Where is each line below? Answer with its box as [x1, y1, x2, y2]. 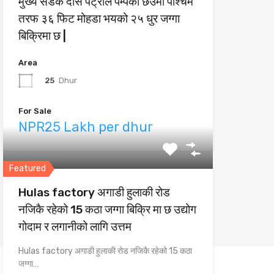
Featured [9, 163, 46, 174]
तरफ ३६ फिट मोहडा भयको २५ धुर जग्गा [18, 12, 180, 26]
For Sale [18, 106, 51, 116]
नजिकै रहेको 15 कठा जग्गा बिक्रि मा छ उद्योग [18, 202, 196, 217]
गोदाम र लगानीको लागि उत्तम [18, 220, 131, 234]
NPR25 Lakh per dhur [18, 119, 153, 135]
